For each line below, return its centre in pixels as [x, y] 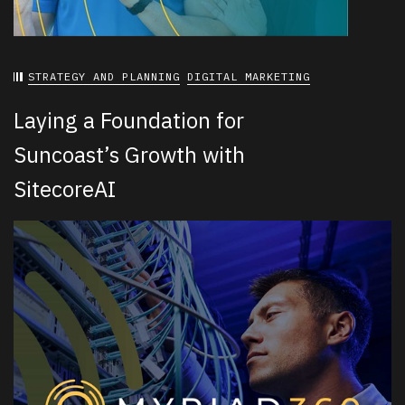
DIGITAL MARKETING [249, 77]
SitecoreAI [65, 189]
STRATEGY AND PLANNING [104, 77]
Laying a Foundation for [129, 121]
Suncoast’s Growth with [129, 155]
